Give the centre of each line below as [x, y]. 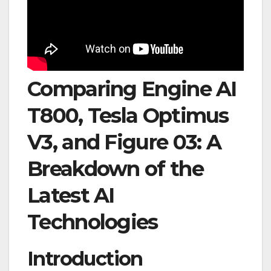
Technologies [93, 222]
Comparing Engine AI [132, 89]
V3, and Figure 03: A [124, 142]
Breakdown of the [115, 168]
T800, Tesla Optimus [128, 115]
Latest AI [71, 195]
